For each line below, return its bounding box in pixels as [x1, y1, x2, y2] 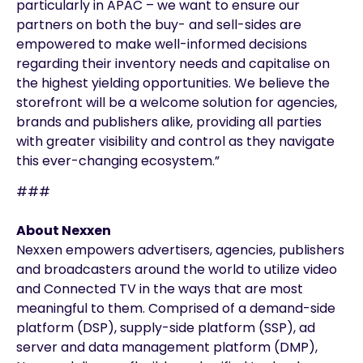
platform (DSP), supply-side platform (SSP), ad [16, 318, 315, 338]
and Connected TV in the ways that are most [16, 280, 303, 299]
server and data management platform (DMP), [16, 338, 318, 357]
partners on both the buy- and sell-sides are [16, 15, 301, 34]
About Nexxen [16, 221, 111, 241]
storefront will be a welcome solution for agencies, [16, 92, 337, 112]
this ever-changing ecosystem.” [16, 151, 220, 170]
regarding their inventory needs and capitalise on [16, 53, 330, 73]
